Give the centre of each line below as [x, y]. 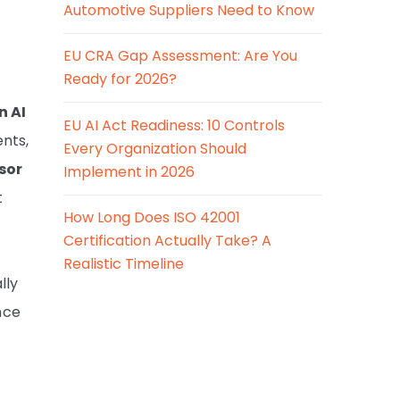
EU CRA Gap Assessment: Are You [180, 56]
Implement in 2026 [129, 171]
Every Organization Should [155, 148]
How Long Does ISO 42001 [152, 218]
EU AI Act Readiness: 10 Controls [174, 125]
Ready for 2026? [120, 79]
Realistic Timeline [124, 264]
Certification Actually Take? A [167, 241]
